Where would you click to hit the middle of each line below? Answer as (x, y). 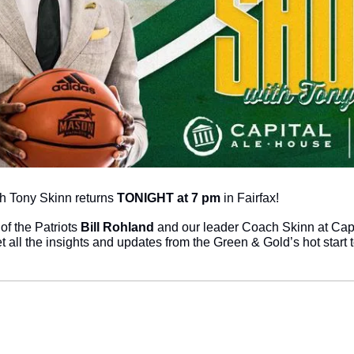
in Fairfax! (250, 198)
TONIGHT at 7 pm (169, 198)
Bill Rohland (117, 227)
